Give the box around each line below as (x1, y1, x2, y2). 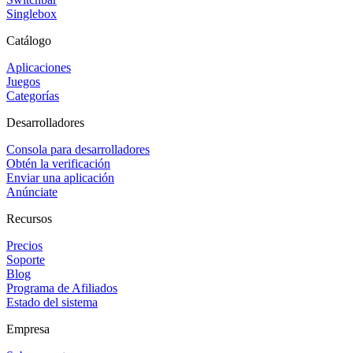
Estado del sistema (6, 295, 98, 309)
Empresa (6, 321, 50, 336)
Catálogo (6, 33, 51, 47)
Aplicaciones (6, 60, 71, 74)
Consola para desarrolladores (6, 142, 150, 156)
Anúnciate (6, 184, 58, 199)
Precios (6, 238, 43, 252)
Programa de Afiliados (6, 281, 117, 295)
